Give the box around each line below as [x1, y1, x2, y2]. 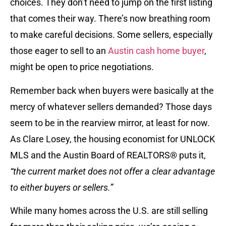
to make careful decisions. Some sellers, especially [10, 29, 213, 40]
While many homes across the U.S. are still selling [10, 205, 208, 216]
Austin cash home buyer [108, 45, 204, 56]
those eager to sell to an [10, 45, 108, 56]
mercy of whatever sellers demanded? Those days [10, 101, 212, 112]
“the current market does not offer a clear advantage [10, 165, 215, 177]
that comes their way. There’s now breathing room [10, 13, 210, 24]
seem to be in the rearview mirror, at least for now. [10, 117, 210, 128]
